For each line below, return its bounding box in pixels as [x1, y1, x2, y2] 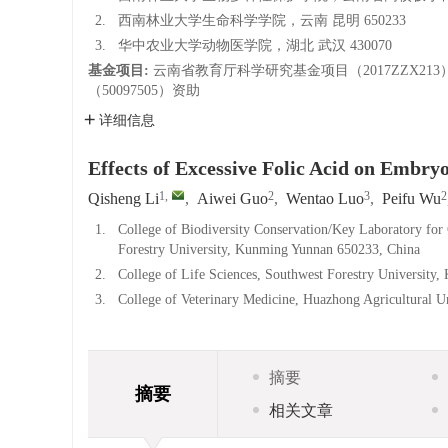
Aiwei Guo [197, 190, 268, 207]
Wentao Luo [286, 190, 364, 207]
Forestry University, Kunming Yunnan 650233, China [118, 242, 420, 257]
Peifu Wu [382, 190, 441, 207]
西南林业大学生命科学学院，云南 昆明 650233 [118, 13, 406, 28]
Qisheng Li [88, 190, 159, 207]
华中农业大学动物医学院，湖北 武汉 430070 [118, 38, 392, 53]
